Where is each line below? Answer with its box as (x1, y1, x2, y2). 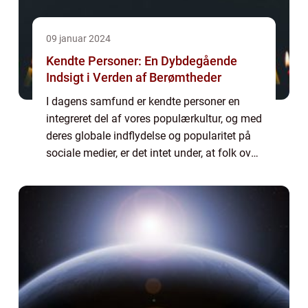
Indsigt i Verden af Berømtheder (46, 70, 221, 85)
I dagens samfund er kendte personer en (46, 95, 240, 108)
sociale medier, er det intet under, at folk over (46, 146, 260, 159)
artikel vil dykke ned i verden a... (46, 181, 199, 194)
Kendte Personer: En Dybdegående (46, 54, 237, 68)
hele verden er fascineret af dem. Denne (46, 164, 237, 177)
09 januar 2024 (46, 33, 111, 44)
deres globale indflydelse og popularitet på (46, 129, 251, 142)
